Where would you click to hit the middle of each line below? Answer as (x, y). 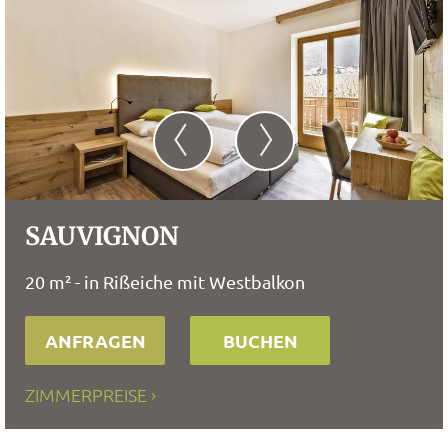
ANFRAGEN (95, 340)
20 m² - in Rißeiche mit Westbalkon (165, 281)
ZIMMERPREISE (86, 394)
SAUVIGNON (102, 236)
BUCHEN (260, 340)
